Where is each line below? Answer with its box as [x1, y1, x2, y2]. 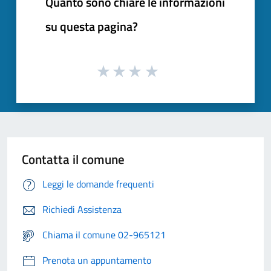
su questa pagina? [45, 16, 138, 36]
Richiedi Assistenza [42, 202, 122, 217]
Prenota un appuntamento [42, 253, 151, 268]
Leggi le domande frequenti [42, 177, 154, 192]
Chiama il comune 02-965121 [42, 227, 166, 243]
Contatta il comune [22, 149, 125, 169]
